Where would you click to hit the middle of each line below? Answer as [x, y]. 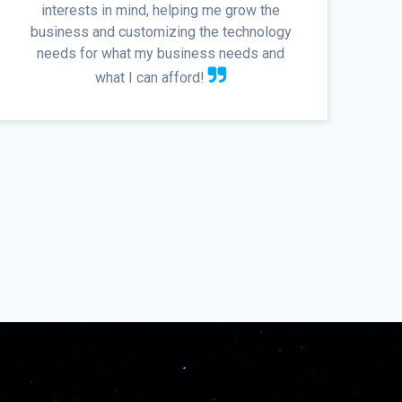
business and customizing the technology [161, 32]
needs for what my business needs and [161, 54]
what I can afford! [151, 78]
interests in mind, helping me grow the [161, 11]
